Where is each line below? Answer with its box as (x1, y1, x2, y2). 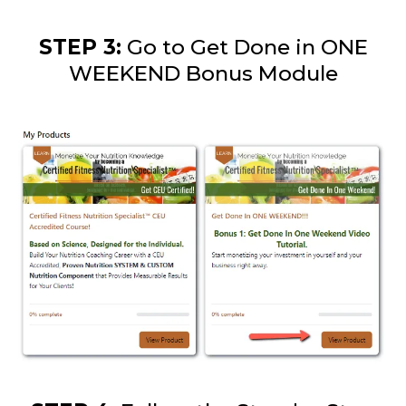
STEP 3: (38, 34, 121, 61)
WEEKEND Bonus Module (68, 61, 338, 87)
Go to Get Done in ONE (121, 34, 368, 61)
